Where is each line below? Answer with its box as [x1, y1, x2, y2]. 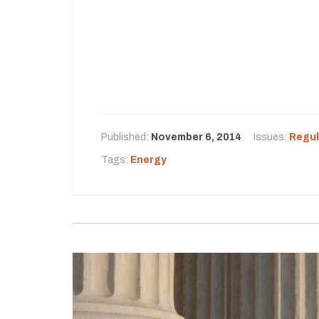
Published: [101, 132, 151, 142]
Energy [130, 155, 167, 165]
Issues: [253, 132, 289, 142]
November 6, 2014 [151, 132, 241, 142]
